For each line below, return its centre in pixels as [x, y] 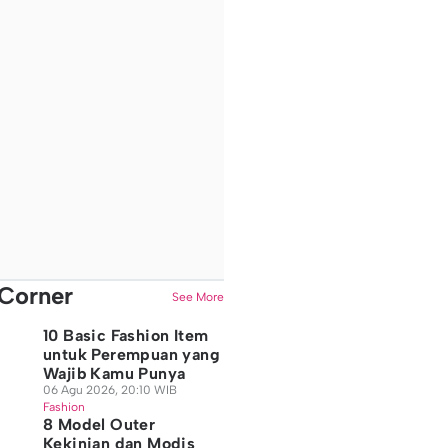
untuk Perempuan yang [131, 354]
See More [197, 296]
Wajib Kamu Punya [114, 373]
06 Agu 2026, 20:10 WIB [109, 390]
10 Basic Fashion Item [125, 335]
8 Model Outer [99, 424]
